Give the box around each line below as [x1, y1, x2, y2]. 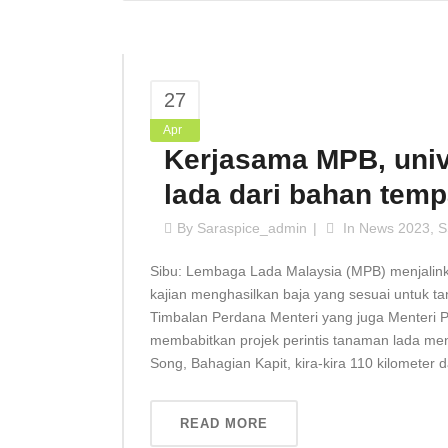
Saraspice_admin [197, 220, 307, 236]
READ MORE [180, 416, 268, 431]
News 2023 [359, 220, 430, 236]
